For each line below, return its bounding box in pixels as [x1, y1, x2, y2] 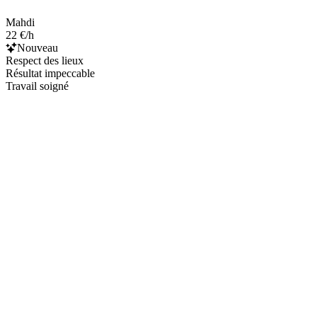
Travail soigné [6, 79, 69, 92]
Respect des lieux [6, 54, 83, 67]
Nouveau [17, 41, 58, 54]
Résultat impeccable [6, 67, 95, 79]
